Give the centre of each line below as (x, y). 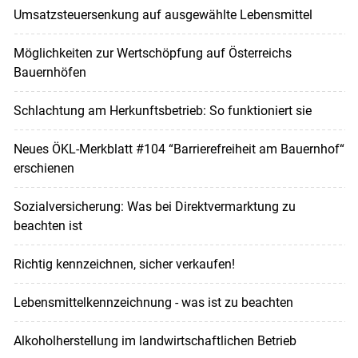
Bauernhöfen (50, 72)
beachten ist (48, 225)
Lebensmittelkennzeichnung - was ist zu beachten (153, 302)
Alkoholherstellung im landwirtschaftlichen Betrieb (155, 340)
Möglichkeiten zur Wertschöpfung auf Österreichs (152, 53)
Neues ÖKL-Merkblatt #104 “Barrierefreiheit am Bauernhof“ (179, 149)
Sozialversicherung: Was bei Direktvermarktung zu (154, 206)
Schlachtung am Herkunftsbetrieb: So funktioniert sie (162, 110)
